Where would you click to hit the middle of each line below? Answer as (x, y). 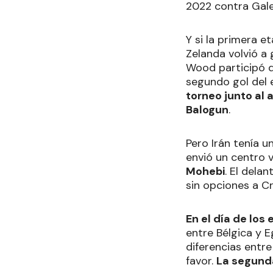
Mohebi (205, 171)
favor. (201, 261)
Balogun (207, 110)
